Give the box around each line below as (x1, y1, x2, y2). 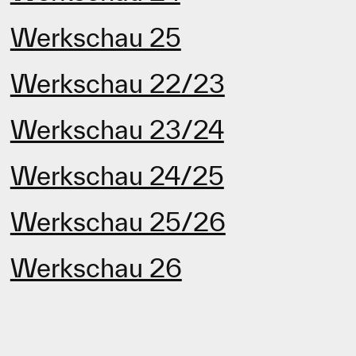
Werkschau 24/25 (10, 160, 224, 190)
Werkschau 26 (10, 252, 182, 282)
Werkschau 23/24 (10, 114, 224, 144)
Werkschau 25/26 (10, 206, 226, 236)
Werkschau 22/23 (10, 68, 225, 98)
